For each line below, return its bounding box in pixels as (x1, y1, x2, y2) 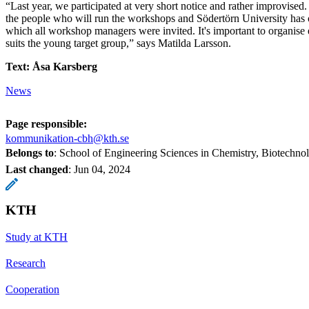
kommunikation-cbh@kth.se (6, 132, 129, 144)
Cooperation (6, 283, 59, 295)
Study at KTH (6, 230, 68, 243)
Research (6, 257, 46, 269)
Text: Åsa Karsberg (6, 60, 97, 72)
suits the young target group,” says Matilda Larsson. (6, 37, 231, 49)
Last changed (6, 163, 68, 175)
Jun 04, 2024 (74, 163, 130, 175)
